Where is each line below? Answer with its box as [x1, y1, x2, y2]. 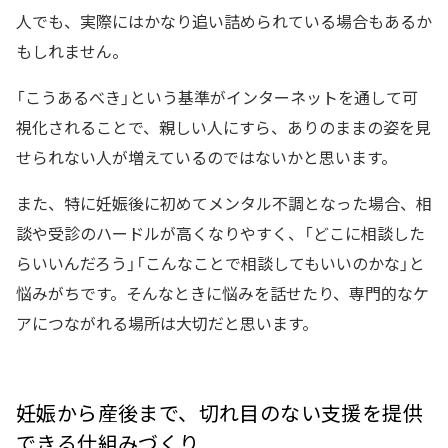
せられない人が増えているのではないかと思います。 [16, 144, 397, 169]
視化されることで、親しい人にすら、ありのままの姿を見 [16, 114, 431, 139]
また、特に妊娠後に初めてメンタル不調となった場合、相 [16, 190, 432, 215]
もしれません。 [16, 38, 128, 63]
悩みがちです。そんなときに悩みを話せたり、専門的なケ [16, 280, 429, 305]
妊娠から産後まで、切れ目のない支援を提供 [16, 397, 423, 427]
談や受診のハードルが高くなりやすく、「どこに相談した [16, 220, 425, 245]
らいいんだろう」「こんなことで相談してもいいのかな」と [16, 250, 425, 275]
